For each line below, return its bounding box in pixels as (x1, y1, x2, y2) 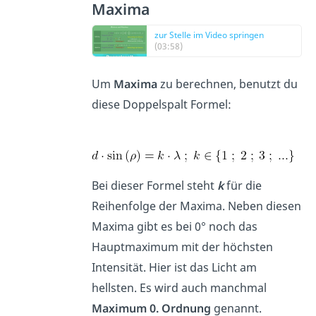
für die (224, 177, 262, 193)
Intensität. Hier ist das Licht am (92, 259, 257, 275)
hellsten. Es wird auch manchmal (92, 279, 267, 296)
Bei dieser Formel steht (92, 177, 218, 193)
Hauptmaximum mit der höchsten (92, 238, 274, 255)
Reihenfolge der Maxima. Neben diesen (92, 197, 302, 214)
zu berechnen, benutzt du (157, 75, 298, 92)
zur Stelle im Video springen (154, 28, 265, 41)
